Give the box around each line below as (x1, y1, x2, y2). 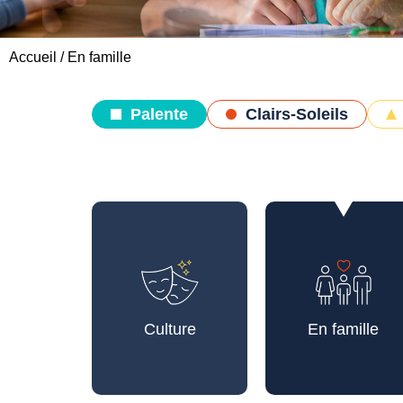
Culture (143, 320, 196, 338)
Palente (130, 105, 188, 123)
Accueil (9, 49, 57, 65)
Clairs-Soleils (246, 105, 348, 123)
